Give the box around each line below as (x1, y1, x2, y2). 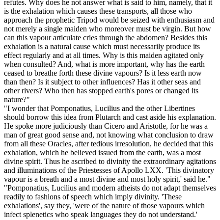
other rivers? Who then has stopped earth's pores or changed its (4, 86, 198, 95)
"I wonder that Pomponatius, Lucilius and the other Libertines (4, 104, 195, 113)
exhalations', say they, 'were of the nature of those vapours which (4, 201, 205, 210)
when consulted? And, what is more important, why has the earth (4, 60, 205, 69)
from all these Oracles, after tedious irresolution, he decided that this (4, 139, 213, 148)
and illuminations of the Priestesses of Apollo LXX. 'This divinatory (4, 166, 214, 175)
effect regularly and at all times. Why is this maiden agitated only (4, 51, 204, 60)
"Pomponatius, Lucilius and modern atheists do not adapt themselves (4, 184, 216, 192)
